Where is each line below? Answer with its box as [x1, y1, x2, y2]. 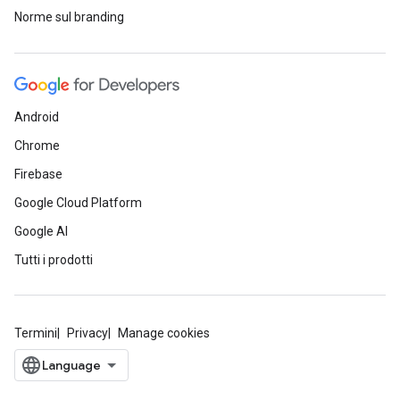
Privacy [67, 326, 108, 340]
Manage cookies [118, 326, 210, 340]
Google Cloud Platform [14, 196, 142, 210]
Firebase [14, 167, 62, 181]
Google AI [14, 224, 68, 238]
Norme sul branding [14, 10, 124, 24]
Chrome [14, 138, 60, 153]
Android [14, 110, 59, 124]
